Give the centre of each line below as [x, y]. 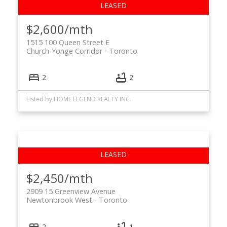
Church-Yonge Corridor [64, 51]
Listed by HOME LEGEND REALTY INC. [79, 99]
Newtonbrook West [59, 200]
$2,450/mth [59, 178]
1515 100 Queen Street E [68, 43]
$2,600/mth [59, 29]
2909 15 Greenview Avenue [71, 192]
